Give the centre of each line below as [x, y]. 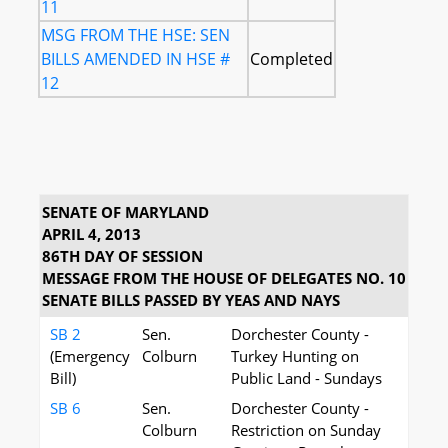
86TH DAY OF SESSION [122, 256]
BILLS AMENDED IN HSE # [135, 59]
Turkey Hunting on [295, 356]
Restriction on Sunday [306, 430]
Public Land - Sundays [306, 378]
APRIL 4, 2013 [91, 234]
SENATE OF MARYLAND [125, 212]
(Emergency [90, 356]
